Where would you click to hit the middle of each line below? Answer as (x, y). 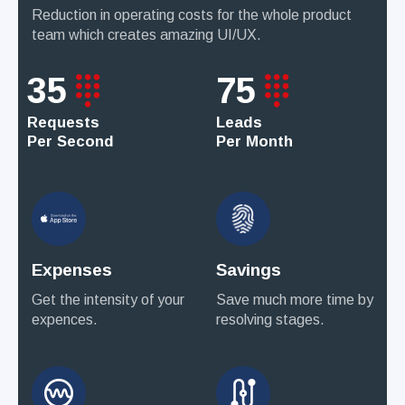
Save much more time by (295, 300)
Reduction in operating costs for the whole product (192, 15)
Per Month (254, 142)
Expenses (72, 270)
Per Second (71, 142)
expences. (65, 320)
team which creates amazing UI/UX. (146, 35)
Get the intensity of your (108, 300)
